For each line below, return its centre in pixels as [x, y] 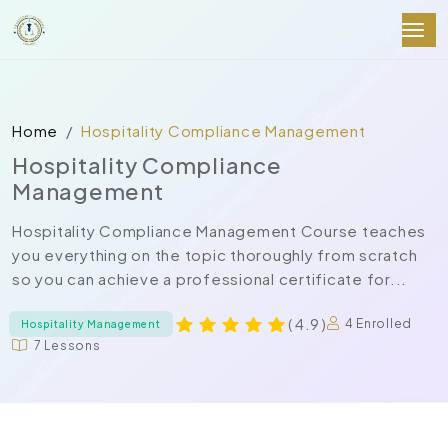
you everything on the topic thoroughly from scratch [215, 254]
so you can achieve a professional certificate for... [209, 278]
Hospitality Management [91, 324]
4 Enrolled [378, 323]
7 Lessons [67, 345]
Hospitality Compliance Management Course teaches [219, 230]
